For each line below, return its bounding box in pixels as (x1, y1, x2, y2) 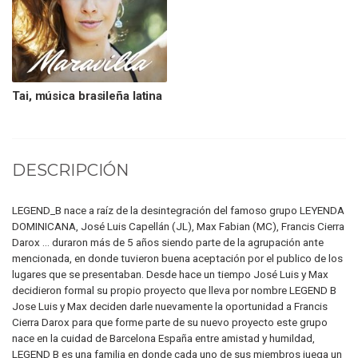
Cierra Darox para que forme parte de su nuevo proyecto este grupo (12, 315, 328, 328)
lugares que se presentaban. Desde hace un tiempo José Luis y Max (12, 267, 328, 280)
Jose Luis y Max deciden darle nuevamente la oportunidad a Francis (12, 299, 328, 312)
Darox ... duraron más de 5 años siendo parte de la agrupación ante (12, 235, 324, 249)
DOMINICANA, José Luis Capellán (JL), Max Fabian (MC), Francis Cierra (12, 219, 344, 233)
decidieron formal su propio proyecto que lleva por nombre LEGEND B (12, 283, 336, 296)
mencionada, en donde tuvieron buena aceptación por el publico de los (12, 251, 343, 265)
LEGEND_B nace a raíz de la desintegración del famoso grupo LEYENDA (12, 203, 344, 217)
